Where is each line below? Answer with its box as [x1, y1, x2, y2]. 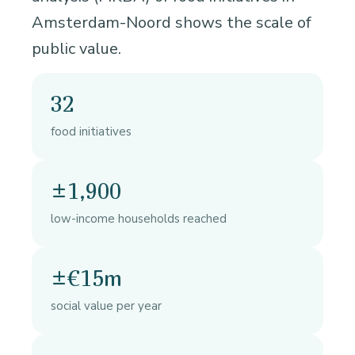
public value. [32, 38, 121, 60]
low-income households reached [51, 211, 227, 227]
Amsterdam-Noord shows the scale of [32, 12, 311, 34]
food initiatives [51, 124, 132, 140]
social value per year [51, 298, 162, 315]
